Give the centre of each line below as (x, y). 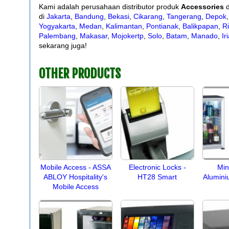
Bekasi (118, 16)
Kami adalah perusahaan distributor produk (110, 7)
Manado (204, 36)
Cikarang (148, 16)
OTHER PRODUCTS (79, 74)
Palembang (57, 36)
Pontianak (162, 26)
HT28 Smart (157, 177)
